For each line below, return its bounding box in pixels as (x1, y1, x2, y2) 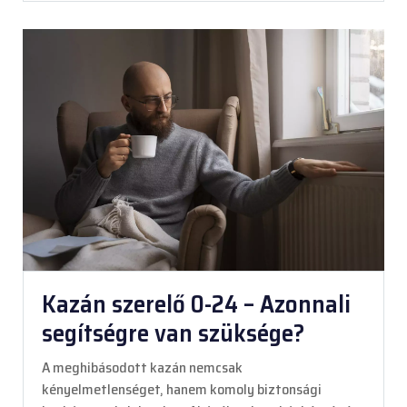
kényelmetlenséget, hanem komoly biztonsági (42, 377, 322, 401)
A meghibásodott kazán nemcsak (42, 355, 243, 379)
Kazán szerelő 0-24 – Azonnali (42, 283, 351, 323)
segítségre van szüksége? (42, 313, 304, 352)
